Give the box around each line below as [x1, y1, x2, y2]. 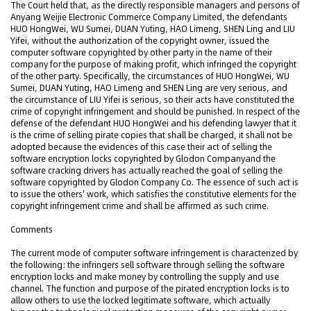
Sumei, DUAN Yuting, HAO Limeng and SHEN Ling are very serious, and [10, 82, 287, 94]
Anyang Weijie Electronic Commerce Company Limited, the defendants [10, 11, 287, 23]
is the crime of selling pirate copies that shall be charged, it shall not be [10, 129, 292, 141]
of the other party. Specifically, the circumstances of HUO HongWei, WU [10, 70, 289, 82]
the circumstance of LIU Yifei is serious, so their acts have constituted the [10, 94, 294, 106]
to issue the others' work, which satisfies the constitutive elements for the [10, 188, 296, 200]
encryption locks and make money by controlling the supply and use [10, 271, 279, 283]
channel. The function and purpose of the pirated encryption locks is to [10, 283, 289, 294]
